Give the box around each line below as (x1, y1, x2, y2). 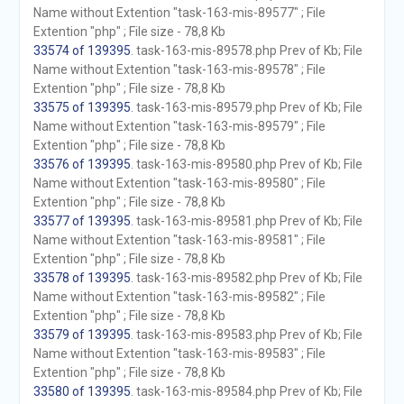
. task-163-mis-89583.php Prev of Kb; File (130, 327, 363, 342)
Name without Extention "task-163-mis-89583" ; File (32, 346, 326, 361)
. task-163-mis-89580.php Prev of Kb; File (130, 157, 363, 171)
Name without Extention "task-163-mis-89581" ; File (32, 233, 326, 247)
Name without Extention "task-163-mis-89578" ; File (32, 62, 326, 77)
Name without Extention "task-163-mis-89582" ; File (32, 289, 326, 304)
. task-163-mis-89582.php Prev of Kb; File (130, 271, 363, 285)
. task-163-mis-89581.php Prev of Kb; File (130, 214, 363, 228)
